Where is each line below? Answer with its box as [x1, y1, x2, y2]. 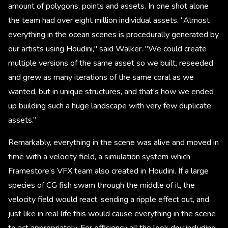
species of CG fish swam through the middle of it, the [8, 179, 195, 191]
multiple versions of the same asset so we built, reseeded [8, 57, 213, 69]
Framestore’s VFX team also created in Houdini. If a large [8, 165, 209, 177]
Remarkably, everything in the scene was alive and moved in [8, 136, 219, 148]
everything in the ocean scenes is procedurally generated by [8, 28, 219, 40]
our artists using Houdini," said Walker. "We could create [8, 43, 207, 54]
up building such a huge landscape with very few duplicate [8, 100, 211, 111]
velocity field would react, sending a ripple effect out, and [8, 193, 209, 205]
